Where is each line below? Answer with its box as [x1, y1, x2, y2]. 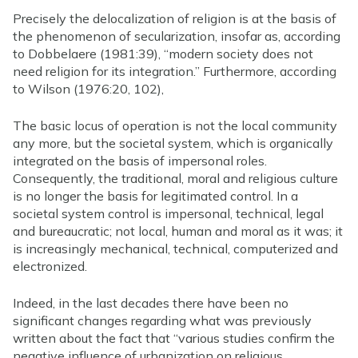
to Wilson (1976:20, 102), [13, 80, 164, 97]
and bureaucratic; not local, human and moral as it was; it [13, 222, 343, 239]
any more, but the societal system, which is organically [13, 134, 333, 151]
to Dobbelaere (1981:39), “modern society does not [13, 45, 313, 62]
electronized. [13, 257, 87, 274]
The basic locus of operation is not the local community [13, 117, 337, 133]
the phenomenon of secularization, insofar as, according [13, 27, 340, 44]
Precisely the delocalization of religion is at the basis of [13, 10, 336, 26]
